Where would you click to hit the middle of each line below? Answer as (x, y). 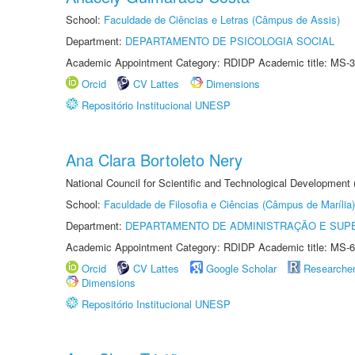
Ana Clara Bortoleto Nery (154, 160)
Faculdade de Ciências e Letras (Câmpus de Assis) (222, 19)
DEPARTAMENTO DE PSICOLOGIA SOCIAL (230, 41)
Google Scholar (241, 268)
